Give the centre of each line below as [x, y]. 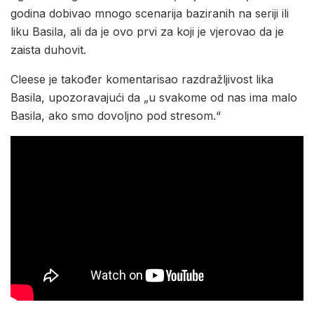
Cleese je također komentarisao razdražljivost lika [142, 79]
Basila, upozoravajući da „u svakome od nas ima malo [154, 97]
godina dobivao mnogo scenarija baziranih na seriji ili [150, 13]
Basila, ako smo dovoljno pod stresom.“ [116, 115]
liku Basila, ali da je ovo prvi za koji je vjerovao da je [147, 31]
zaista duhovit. [48, 49]
